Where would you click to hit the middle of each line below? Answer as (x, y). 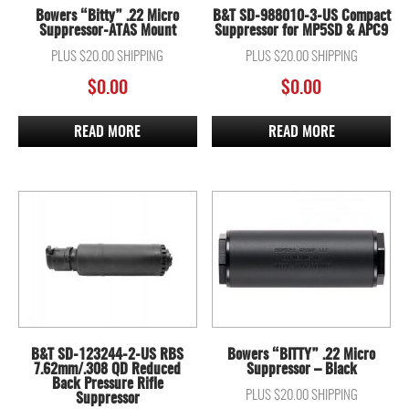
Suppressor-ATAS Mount (107, 31)
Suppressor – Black (301, 369)
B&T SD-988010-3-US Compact (301, 16)
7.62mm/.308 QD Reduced (108, 369)
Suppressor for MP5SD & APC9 (302, 31)
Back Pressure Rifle (107, 384)
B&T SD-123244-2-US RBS (108, 355)
